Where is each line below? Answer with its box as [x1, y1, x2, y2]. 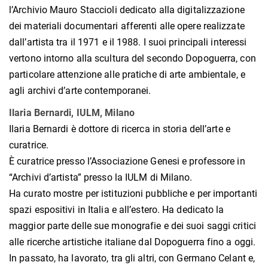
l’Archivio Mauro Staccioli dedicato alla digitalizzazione [9, 4, 245, 16]
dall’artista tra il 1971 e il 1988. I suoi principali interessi [9, 36, 247, 48]
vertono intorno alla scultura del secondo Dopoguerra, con [9, 53, 256, 65]
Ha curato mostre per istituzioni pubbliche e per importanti [9, 188, 257, 200]
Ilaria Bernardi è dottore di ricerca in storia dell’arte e [9, 123, 230, 135]
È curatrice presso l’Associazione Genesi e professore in [9, 156, 245, 167]
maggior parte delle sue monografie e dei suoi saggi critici [9, 220, 256, 232]
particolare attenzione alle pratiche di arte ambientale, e [9, 69, 245, 81]
